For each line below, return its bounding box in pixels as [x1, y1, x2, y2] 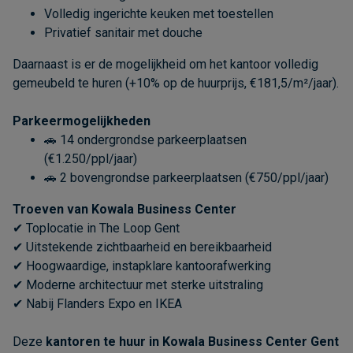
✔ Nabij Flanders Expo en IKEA [13, 295, 182, 311]
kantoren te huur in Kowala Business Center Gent [46, 333, 339, 349]
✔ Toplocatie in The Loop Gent [13, 220, 180, 236]
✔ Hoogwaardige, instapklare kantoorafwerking [13, 258, 271, 273]
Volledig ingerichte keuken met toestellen [44, 6, 273, 21]
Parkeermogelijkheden [13, 113, 150, 128]
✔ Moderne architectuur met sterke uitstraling [13, 277, 263, 292]
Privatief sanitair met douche [44, 24, 203, 40]
